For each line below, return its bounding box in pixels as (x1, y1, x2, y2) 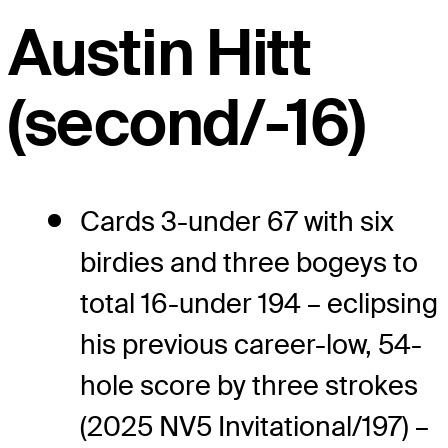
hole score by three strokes (80, 368, 418, 404)
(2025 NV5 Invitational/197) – (80, 409, 429, 445)
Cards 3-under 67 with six (80, 204, 394, 240)
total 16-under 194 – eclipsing (80, 286, 438, 322)
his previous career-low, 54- (80, 327, 422, 363)
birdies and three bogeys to (80, 245, 418, 281)
